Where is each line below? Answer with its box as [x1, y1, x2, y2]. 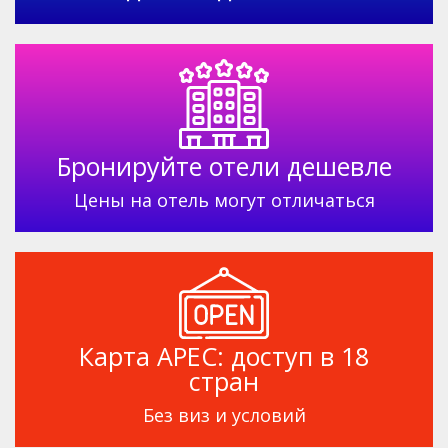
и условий [214, 402, 306, 427]
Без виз [142, 402, 215, 427]
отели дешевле [208, 149, 392, 184]
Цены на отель [73, 188, 214, 213]
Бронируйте [56, 149, 209, 184]
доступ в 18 [231, 338, 369, 373]
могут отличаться [213, 188, 375, 213]
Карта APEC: [79, 338, 231, 373]
